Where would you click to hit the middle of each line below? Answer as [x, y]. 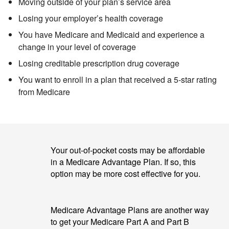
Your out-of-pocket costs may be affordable [128, 150]
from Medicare [44, 91]
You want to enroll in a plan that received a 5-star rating [118, 79]
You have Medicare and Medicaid [80, 34]
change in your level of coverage [77, 47]
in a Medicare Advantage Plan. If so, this [123, 162]
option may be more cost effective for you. [125, 173]
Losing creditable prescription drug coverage [99, 63]
